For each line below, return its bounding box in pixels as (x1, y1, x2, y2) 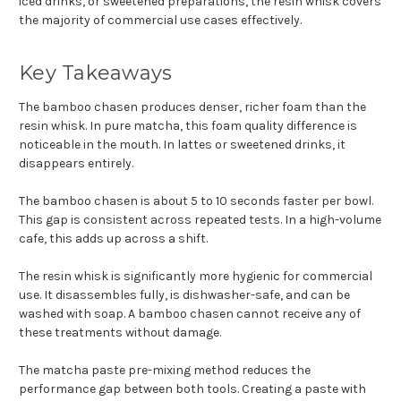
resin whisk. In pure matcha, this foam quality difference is (19, 117, 357, 133)
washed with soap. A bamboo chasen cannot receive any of (19, 305, 361, 321)
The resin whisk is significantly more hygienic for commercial (19, 268, 372, 284)
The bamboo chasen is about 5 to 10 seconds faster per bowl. (19, 192, 373, 209)
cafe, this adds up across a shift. (19, 230, 208, 246)
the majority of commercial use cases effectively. (19, 12, 302, 28)
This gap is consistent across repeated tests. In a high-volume (19, 211, 381, 227)
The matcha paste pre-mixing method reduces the (19, 362, 311, 378)
